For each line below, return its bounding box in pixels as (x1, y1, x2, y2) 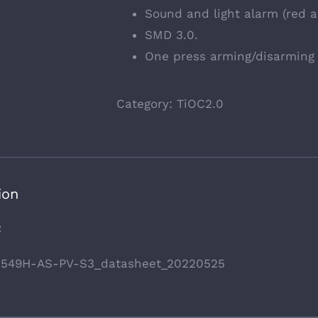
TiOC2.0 (177, 97, 224, 111)
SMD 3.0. (145, 28, 198, 42)
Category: (116, 97, 177, 111)
